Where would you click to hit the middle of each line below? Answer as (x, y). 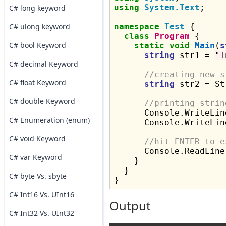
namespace (136, 26)
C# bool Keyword (37, 45)
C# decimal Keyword (43, 64)
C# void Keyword (37, 138)
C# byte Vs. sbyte (38, 176)
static (149, 46)
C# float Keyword (37, 82)
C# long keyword (37, 8)
